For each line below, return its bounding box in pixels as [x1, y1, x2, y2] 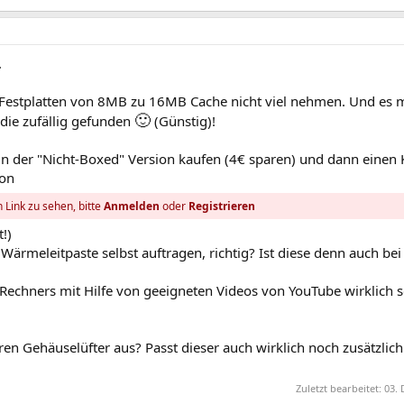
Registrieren [188, 198, 256, 215]
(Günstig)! [151, 112, 216, 131]
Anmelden [104, 198, 161, 215]
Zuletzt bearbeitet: [296, 381, 384, 395]
